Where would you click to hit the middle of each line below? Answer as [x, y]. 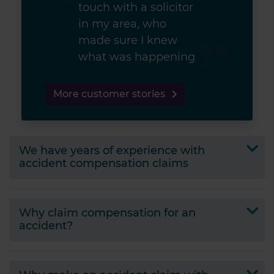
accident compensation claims [104, 164]
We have [45, 151]
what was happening [137, 57]
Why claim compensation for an [107, 213]
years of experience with [138, 151]
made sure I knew [128, 40]
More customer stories [110, 94]
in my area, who [123, 24]
